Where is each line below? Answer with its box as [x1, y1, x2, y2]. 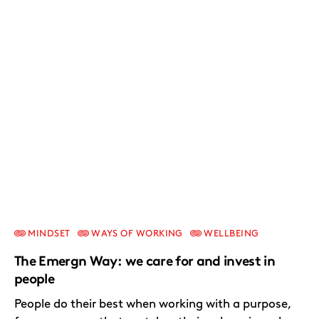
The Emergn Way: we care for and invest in [14, 253, 276, 270]
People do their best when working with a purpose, [14, 296, 291, 311]
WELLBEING [201, 228, 259, 239]
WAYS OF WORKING [88, 228, 183, 239]
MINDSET [26, 228, 70, 239]
